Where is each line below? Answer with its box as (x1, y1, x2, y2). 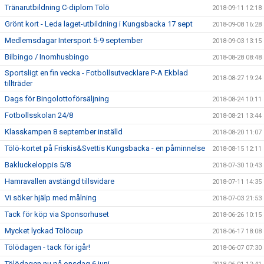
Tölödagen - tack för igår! (5, 243, 90, 252)
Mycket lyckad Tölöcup (5, 226, 83, 235)
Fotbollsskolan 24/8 (5, 111, 73, 120)
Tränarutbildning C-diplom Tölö (5, 3, 110, 12)
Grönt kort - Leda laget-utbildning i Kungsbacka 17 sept (5, 19, 193, 28)
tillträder (5, 79, 32, 88)
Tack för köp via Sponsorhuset (5, 210, 109, 219)
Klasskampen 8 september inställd (5, 127, 123, 136)
